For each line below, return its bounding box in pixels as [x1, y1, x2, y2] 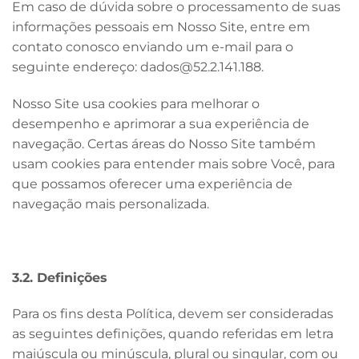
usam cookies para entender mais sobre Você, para [12, 155, 335, 171]
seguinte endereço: [12, 59, 140, 75]
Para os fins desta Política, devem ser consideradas [12, 306, 333, 322]
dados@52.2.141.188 [140, 59, 261, 75]
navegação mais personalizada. [12, 196, 209, 212]
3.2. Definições [12, 269, 107, 285]
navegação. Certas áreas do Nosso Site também [12, 135, 316, 151]
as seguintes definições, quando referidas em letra [12, 326, 333, 342]
